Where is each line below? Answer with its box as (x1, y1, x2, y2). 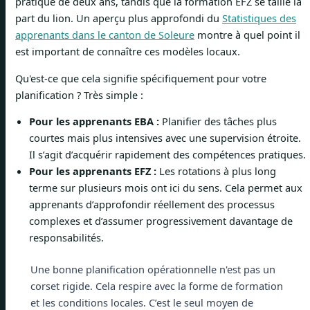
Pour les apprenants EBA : (29, 114, 159, 129)
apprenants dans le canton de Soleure (15, 28, 194, 42)
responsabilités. (29, 230, 104, 245)
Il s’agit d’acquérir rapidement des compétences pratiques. (29, 147, 306, 162)
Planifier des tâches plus (159, 114, 277, 129)
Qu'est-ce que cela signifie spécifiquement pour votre (15, 71, 266, 85)
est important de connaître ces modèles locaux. (15, 44, 240, 59)
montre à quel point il (194, 28, 300, 42)
